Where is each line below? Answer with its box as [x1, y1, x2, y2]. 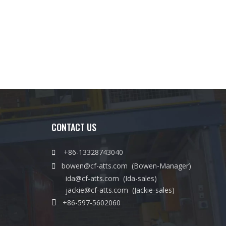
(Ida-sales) [119, 174, 157, 183]
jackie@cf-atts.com [66, 185, 128, 195]
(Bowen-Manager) [130, 161, 191, 171]
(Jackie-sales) [128, 185, 175, 195]
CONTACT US [51, 121, 96, 134]
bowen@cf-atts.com [62, 161, 130, 171]
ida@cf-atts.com [66, 174, 119, 183]
